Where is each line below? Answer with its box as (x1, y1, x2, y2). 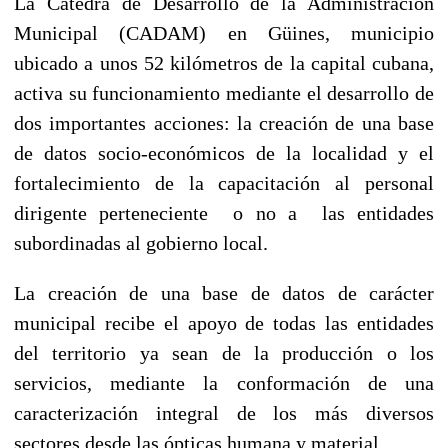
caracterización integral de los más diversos (14, 401, 434, 424)
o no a (233, 201, 297, 224)
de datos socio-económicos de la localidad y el (14, 141, 434, 164)
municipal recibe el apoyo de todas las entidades (14, 311, 434, 334)
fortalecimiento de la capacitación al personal (14, 171, 434, 194)
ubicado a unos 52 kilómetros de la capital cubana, (14, 51, 434, 74)
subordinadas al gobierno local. (14, 231, 268, 254)
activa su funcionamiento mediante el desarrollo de (14, 81, 434, 104)
